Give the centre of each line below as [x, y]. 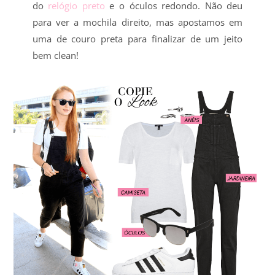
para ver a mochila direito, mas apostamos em [137, 22]
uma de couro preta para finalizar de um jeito [137, 38]
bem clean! [55, 55]
